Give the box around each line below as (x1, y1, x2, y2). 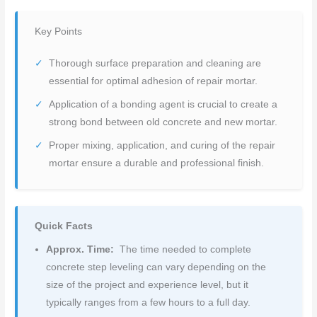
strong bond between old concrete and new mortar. (49, 117, 278, 128)
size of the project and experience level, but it (46, 279, 249, 291)
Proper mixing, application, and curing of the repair (49, 140, 276, 151)
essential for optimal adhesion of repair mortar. (49, 76, 258, 87)
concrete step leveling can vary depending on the (46, 262, 267, 273)
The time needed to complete (116, 244, 251, 255)
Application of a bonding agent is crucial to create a (49, 99, 278, 110)
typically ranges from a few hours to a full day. (46, 297, 251, 309)
